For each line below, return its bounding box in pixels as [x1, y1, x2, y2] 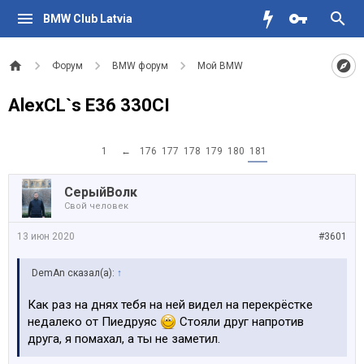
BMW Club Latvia [42, 12, 132, 25]
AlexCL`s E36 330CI [8, 95, 170, 115]
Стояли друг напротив [176, 314, 304, 329]
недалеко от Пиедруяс [28, 314, 160, 329]
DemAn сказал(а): [32, 267, 117, 279]
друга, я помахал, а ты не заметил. [28, 331, 220, 346]
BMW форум [112, 60, 168, 71]
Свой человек [64, 201, 128, 211]
